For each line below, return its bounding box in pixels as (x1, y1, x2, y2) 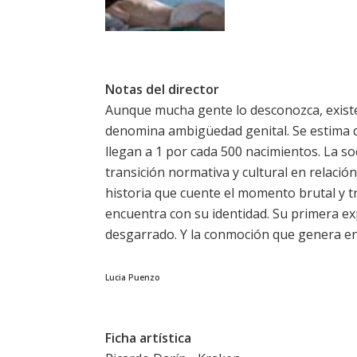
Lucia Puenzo (105, 272, 160, 284)
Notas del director (105, 80, 219, 99)
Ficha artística (105, 329, 191, 347)
